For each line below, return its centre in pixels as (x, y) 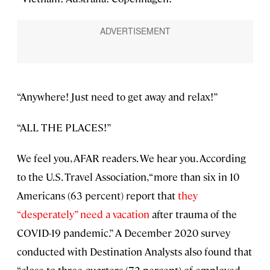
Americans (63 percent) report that (96, 196)
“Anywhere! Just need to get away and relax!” (118, 97)
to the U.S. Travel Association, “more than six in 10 (128, 177)
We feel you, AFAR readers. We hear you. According (131, 158)
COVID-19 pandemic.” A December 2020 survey (124, 233)
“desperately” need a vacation (83, 214)
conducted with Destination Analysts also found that (134, 252)
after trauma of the (193, 214)
